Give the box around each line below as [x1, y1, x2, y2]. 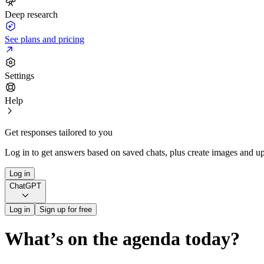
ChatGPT [9, 181, 41, 190]
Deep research [5, 9, 58, 19]
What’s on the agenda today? [5, 228, 240, 250]
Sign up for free [39, 205, 92, 214]
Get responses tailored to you [5, 127, 113, 137]
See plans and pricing [5, 34, 84, 44]
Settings [5, 71, 34, 81]
